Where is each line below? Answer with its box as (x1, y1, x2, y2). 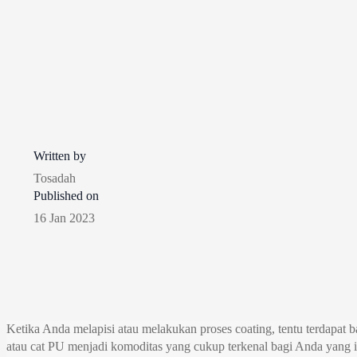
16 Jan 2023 (33, 211, 95, 226)
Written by (33, 149, 86, 163)
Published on (33, 189, 99, 203)
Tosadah (33, 171, 76, 186)
